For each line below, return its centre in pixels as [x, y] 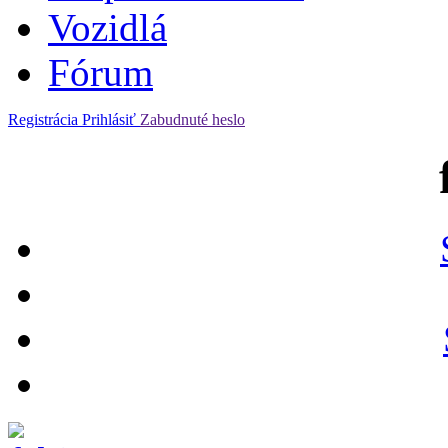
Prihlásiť [111, 119]
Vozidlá [107, 27]
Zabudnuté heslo [192, 119]
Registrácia [45, 119]
